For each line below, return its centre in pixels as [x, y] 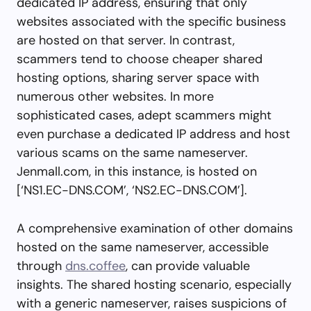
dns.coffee [95, 266]
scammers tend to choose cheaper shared [140, 59]
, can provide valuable [188, 266]
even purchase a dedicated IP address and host [153, 134]
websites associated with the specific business [151, 21]
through [41, 266]
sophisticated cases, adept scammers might [144, 115]
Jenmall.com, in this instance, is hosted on [137, 171]
